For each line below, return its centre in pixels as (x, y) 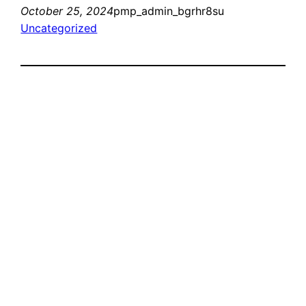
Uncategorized (59, 28)
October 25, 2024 (67, 11)
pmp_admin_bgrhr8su (169, 11)
